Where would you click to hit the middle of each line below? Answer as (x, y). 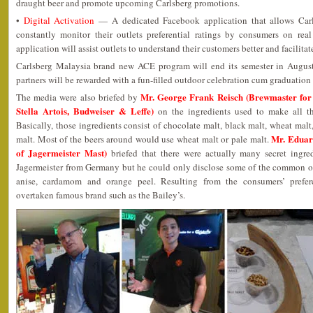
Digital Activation (59, 20)
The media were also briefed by (79, 97)
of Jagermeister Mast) (64, 153)
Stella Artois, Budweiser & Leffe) (85, 111)
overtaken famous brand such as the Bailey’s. (101, 195)
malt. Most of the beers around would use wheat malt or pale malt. (144, 139)
